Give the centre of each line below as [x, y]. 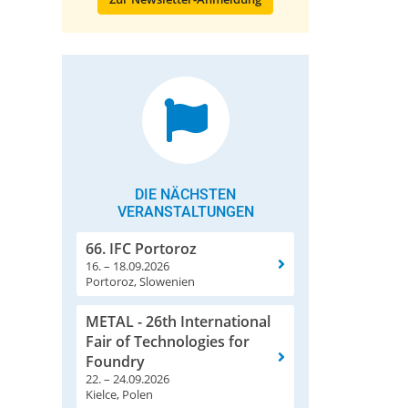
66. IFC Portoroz [141, 249]
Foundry [115, 362]
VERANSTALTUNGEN [185, 212]
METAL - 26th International [178, 322]
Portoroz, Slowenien [140, 282]
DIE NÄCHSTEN [185, 195]
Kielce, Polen [119, 395]
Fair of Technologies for [168, 342]
